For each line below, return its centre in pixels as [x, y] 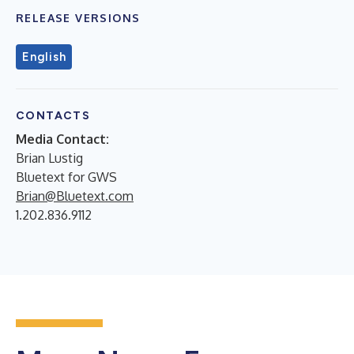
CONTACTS [53, 116]
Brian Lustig [49, 158]
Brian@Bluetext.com [75, 196]
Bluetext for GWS [66, 177]
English [44, 57]
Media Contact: [62, 139]
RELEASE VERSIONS [78, 18]
